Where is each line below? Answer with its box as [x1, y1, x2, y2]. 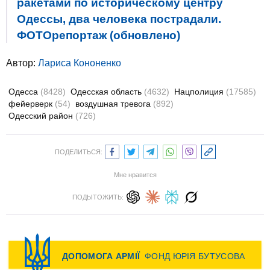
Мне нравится [113, 171, 157, 178]
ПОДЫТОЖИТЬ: [72, 193, 124, 201]
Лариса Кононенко [38, 58, 121, 68]
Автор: [6, 58, 38, 68]
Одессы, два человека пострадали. [17, 13, 221, 25]
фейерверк [8, 99, 55, 108]
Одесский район [8, 111, 75, 121]
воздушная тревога [75, 99, 153, 108]
